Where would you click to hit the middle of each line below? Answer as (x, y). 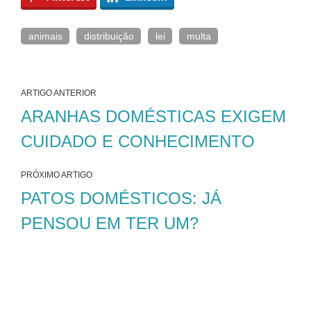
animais (45, 36)
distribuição (109, 36)
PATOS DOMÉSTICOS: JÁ (121, 198)
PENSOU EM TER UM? (110, 223)
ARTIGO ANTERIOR (59, 93)
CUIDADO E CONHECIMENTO (138, 141)
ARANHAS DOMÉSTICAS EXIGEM (153, 116)
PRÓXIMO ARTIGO (57, 175)
